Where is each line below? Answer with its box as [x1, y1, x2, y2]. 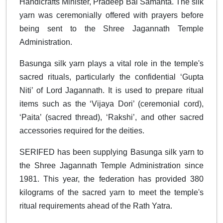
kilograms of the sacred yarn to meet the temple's [19, 188, 204, 197]
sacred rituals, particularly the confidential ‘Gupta [19, 73, 204, 82]
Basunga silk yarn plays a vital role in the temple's [19, 59, 204, 68]
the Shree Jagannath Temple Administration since [19, 161, 204, 170]
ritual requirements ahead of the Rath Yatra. [19, 202, 172, 211]
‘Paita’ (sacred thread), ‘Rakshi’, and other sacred [19, 113, 204, 122]
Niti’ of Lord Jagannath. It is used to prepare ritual [19, 86, 204, 95]
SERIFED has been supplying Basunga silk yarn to [19, 148, 204, 157]
